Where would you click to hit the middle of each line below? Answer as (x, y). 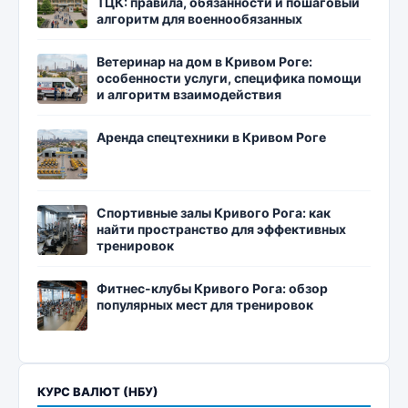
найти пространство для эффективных (221, 229)
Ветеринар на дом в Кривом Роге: (204, 62)
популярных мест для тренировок (205, 305)
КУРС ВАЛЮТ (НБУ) (98, 392)
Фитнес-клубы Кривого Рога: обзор (212, 289)
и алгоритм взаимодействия (189, 95)
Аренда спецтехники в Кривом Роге (211, 138)
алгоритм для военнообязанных (199, 19)
